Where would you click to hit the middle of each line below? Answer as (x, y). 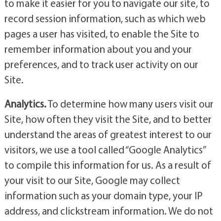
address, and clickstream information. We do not (109, 210)
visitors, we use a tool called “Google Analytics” (105, 149)
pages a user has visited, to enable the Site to (102, 33)
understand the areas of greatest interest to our (108, 134)
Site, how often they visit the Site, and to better (108, 119)
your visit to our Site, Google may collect (92, 180)
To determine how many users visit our (130, 103)
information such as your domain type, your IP (103, 195)
